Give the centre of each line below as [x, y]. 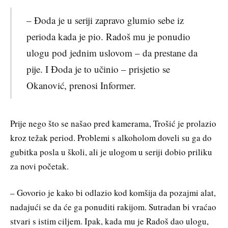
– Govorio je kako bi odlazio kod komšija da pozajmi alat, [113, 192]
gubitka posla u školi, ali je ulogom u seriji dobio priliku [111, 152]
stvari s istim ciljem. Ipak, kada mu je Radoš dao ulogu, [109, 221]
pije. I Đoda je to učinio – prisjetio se [98, 69]
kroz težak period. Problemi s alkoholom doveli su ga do [111, 137]
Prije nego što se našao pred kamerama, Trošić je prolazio [113, 123]
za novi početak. [39, 166]
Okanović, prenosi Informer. [81, 85]
